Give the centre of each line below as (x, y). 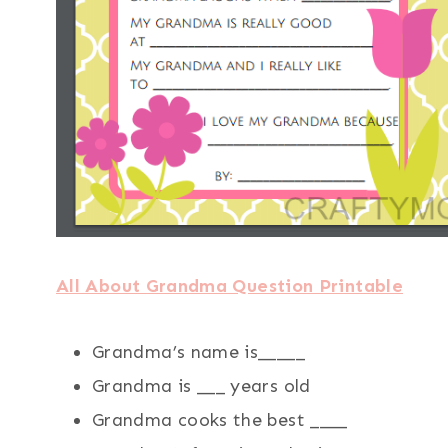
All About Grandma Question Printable (229, 286)
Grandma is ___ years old (201, 386)
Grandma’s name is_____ (198, 352)
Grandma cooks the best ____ (220, 420)
